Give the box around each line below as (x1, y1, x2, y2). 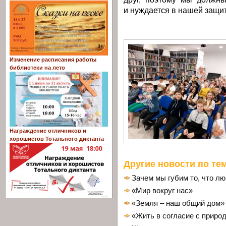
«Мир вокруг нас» (132, 186, 193, 195)
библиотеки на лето (10, 65, 65, 71)
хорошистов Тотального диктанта (10, 136, 104, 142)
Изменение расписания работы (10, 56, 96, 63)
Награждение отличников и (10, 128, 86, 134)
